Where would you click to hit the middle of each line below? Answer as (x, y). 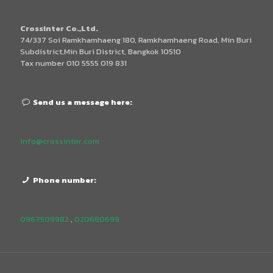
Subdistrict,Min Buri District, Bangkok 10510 (101, 52)
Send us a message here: (82, 102)
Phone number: (64, 180)
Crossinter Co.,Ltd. (59, 29)
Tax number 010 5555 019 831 (73, 63)
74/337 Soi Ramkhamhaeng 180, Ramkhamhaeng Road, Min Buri (136, 40)
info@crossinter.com (60, 141)
